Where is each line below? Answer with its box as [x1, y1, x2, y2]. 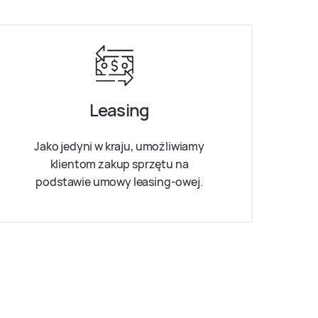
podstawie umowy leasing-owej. [35, 173, 203, 190]
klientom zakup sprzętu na [50, 155, 189, 172]
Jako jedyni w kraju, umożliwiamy [34, 138, 204, 154]
